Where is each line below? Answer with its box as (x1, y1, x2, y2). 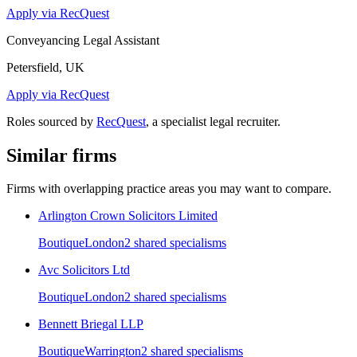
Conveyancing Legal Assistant (6, 33, 159, 47)
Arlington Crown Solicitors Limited (38, 209, 218, 223)
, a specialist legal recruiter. (146, 114, 280, 128)
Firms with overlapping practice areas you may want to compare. (6, 182, 331, 196)
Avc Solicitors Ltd (38, 263, 130, 277)
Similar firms (6, 144, 116, 166)
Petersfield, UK (6, 60, 84, 74)
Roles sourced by (6, 114, 93, 128)
